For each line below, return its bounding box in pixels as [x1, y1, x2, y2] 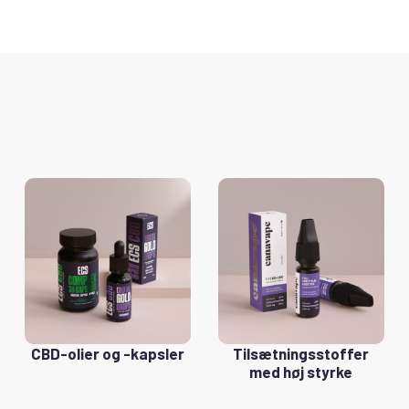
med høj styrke [249, 362, 353, 381]
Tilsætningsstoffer [233, 343, 370, 362]
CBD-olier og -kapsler [31, 343, 185, 362]
